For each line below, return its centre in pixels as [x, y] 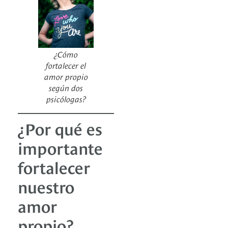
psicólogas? [66, 98]
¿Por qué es [60, 128]
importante [60, 147]
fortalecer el [66, 65]
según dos [66, 87]
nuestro [46, 186]
